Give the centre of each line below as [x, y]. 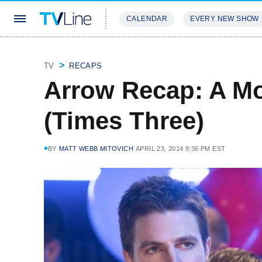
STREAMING [143, 54]
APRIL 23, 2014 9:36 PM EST [181, 149]
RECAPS [86, 66]
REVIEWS [200, 54]
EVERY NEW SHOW [225, 19]
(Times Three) [124, 121]
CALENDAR [147, 19]
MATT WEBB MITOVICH [96, 149]
